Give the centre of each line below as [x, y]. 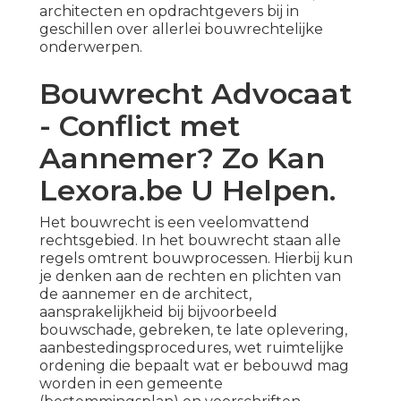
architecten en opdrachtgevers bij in [169, 12]
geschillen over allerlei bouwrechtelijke [181, 30]
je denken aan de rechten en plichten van [190, 277]
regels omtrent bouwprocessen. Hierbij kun [196, 259]
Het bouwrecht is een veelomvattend [175, 223]
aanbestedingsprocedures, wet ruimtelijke [192, 348]
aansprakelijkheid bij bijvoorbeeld [158, 312]
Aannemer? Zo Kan [182, 158]
